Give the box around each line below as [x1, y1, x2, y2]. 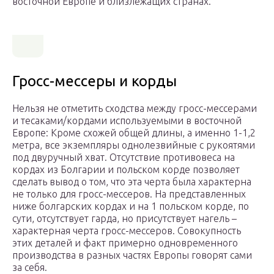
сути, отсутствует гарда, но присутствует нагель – [12, 213, 237, 224]
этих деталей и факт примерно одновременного [12, 237, 238, 249]
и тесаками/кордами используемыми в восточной [12, 115, 242, 127]
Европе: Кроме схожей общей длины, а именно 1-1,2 [12, 127, 256, 139]
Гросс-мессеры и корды [12, 73, 177, 90]
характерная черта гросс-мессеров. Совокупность [12, 225, 241, 237]
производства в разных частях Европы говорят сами [12, 250, 252, 261]
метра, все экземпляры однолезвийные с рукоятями [12, 139, 255, 151]
